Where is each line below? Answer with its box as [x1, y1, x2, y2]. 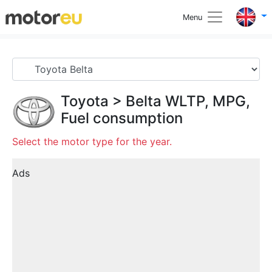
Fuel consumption [61, 109, 183, 127]
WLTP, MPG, [161, 92, 250, 110]
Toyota [61, 92, 109, 110]
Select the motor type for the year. [12, 135, 172, 148]
